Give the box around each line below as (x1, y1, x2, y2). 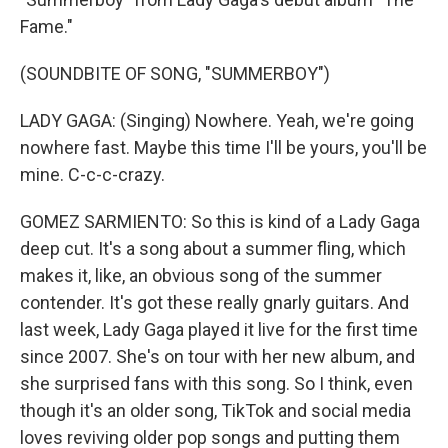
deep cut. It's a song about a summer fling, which (20, 238, 406, 259)
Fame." (20, 16, 73, 37)
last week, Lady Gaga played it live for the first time (20, 319, 418, 340)
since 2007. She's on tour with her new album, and (20, 346, 415, 367)
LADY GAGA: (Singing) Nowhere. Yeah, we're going (20, 110, 414, 131)
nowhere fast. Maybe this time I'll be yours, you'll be (20, 137, 427, 158)
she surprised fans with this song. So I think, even (20, 373, 413, 394)
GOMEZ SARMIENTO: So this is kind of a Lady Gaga (20, 211, 420, 232)
